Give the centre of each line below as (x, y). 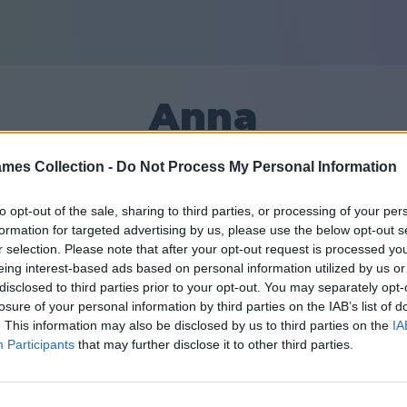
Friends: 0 (354, 244)
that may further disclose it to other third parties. (214, 345)
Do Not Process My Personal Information (257, 167)
